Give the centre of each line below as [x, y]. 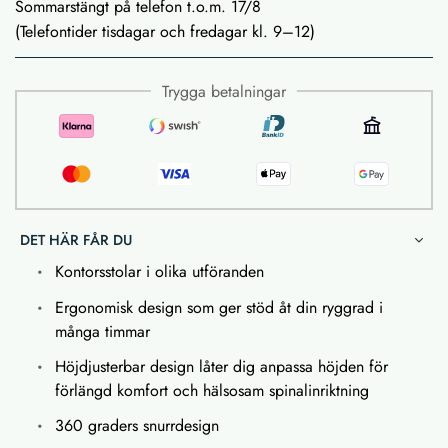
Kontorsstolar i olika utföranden [159, 271]
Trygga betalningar [224, 91]
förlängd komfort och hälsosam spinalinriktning [212, 390]
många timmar [102, 331]
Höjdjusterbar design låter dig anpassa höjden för [221, 366]
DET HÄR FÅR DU [76, 239]
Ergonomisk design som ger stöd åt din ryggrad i [219, 307]
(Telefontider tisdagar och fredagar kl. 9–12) [165, 31]
